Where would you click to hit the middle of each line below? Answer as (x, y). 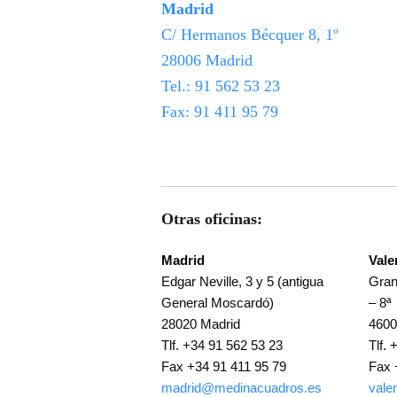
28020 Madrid (200, 324)
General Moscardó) (217, 303)
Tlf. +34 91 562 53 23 (222, 345)
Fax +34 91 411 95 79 (223, 366)
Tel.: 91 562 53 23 (220, 86)
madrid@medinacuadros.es (241, 388)
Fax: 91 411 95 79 (219, 111)
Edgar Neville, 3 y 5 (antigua (242, 281)
